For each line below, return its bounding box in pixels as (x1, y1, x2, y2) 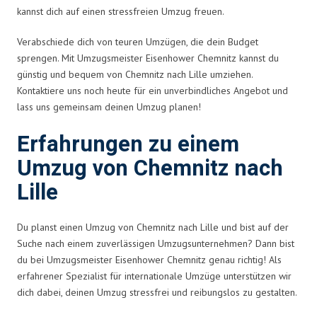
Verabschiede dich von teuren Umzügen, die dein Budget (17, 35, 258, 48)
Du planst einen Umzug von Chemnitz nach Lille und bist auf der (17, 220, 289, 234)
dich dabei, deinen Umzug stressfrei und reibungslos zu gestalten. (17, 285, 297, 299)
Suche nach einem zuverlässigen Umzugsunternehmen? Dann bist (17, 236, 294, 250)
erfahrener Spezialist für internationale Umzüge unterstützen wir (17, 269, 292, 282)
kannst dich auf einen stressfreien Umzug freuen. (17, 4, 224, 18)
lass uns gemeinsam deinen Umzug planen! (17, 100, 201, 113)
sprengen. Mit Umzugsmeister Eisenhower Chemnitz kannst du (17, 51, 279, 64)
